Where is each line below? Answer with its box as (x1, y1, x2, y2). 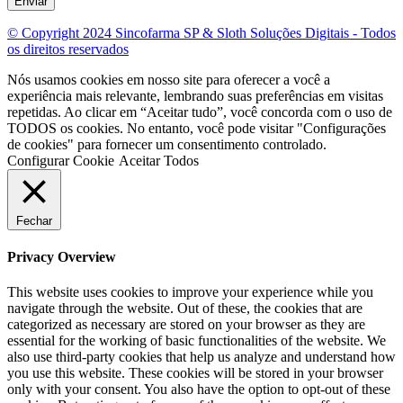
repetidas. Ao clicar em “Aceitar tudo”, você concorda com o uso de (7, 103, 392, 120)
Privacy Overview (7, 249, 116, 265)
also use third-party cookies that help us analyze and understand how (7, 349, 396, 365)
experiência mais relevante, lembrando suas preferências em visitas (7, 87, 383, 103)
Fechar (16, 213, 52, 228)
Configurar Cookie (7, 152, 114, 168)
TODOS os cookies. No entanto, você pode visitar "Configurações (7, 120, 386, 136)
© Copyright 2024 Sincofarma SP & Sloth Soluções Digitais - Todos (7, 24, 396, 40)
